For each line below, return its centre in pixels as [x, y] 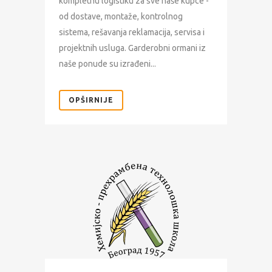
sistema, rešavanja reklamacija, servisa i [132, 32]
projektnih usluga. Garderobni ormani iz [132, 48]
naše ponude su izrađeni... [107, 64]
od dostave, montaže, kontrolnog [121, 17]
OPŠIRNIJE [91, 100]
